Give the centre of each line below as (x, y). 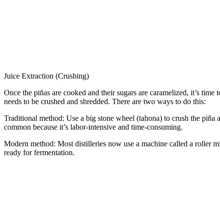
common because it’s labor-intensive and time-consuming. (93, 127)
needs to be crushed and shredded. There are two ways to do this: (105, 101)
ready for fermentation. (39, 152)
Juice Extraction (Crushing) (46, 76)
